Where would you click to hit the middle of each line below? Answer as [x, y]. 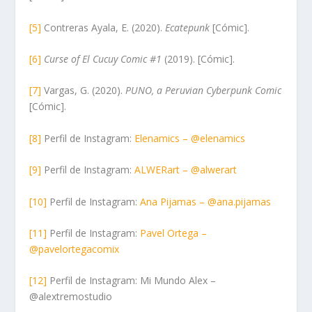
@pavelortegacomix [75, 249]
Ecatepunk [188, 27]
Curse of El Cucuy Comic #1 [103, 59]
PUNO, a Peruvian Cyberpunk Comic [204, 91]
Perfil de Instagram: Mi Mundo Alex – [132, 281]
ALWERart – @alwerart [186, 170]
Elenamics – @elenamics [190, 138]
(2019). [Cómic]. [198, 59]
